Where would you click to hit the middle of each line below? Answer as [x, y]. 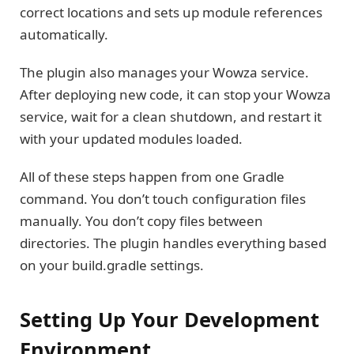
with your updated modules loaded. [131, 138]
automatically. [64, 34]
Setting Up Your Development [169, 319]
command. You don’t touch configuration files [163, 199]
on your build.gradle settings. [112, 265]
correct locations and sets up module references [171, 12]
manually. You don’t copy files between [141, 221]
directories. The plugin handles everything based [173, 243]
